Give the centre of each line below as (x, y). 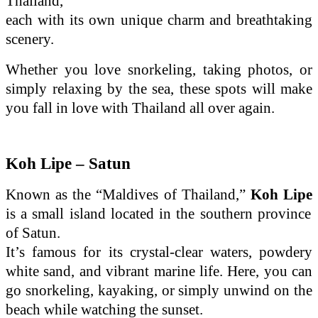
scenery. (30, 39)
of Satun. (33, 232)
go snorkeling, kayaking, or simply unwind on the (159, 290)
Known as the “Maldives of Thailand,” (128, 194)
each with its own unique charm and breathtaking (159, 20)
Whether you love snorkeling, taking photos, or (159, 69)
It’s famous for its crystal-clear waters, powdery (159, 252)
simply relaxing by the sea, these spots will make (159, 88)
